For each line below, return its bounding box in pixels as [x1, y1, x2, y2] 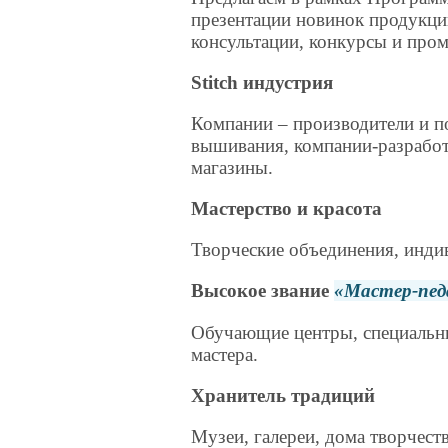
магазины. [191, 156, 274, 178]
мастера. [191, 343, 259, 365]
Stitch [191, 71, 239, 93]
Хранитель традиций [191, 384, 376, 406]
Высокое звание [191, 280, 335, 302]
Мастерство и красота [191, 198, 383, 220]
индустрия [238, 71, 334, 93]
